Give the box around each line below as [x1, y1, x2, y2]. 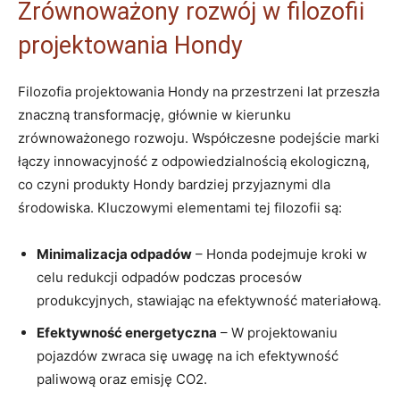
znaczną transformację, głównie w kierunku [18, 106, 291, 124]
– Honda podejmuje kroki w [192, 246, 367, 263]
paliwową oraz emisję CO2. [37, 371, 207, 388]
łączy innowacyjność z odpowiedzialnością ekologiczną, [18, 153, 370, 171]
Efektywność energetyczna [37, 324, 217, 342]
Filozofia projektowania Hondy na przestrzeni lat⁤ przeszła [18, 83, 379, 101]
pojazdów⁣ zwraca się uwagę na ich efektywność [37, 347, 338, 365]
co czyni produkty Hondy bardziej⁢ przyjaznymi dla [18, 176, 330, 194]
